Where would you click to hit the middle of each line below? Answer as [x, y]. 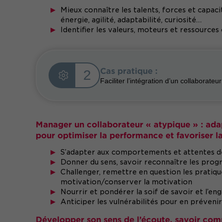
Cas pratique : [129, 70]
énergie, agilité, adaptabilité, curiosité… [131, 20]
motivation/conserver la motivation [126, 182]
